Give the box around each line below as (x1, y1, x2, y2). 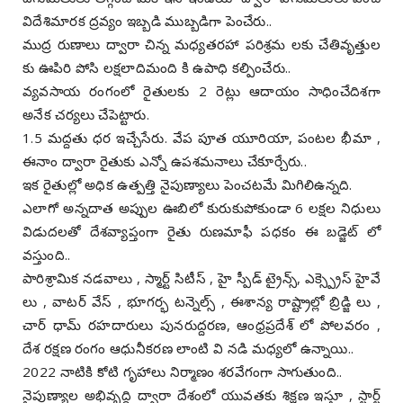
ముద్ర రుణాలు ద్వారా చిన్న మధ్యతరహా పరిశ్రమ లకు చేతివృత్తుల (22, 34, 381, 53)
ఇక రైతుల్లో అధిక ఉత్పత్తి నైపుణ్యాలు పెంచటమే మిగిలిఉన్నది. (22, 175, 353, 193)
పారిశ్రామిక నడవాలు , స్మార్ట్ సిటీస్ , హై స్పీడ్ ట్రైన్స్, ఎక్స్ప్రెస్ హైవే (22, 268, 381, 287)
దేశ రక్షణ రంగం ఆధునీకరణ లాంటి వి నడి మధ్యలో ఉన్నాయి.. (22, 338, 354, 357)
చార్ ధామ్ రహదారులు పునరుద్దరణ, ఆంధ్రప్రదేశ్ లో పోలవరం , (22, 315, 381, 334)
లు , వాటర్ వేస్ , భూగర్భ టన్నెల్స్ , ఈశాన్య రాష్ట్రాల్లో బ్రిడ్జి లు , (22, 291, 381, 310)
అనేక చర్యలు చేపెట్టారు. (22, 104, 149, 123)
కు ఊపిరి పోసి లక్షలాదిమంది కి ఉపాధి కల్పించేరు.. (22, 58, 291, 76)
